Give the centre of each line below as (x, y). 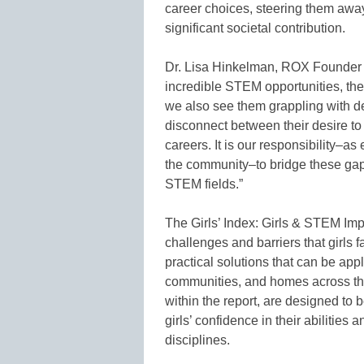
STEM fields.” (204, 184)
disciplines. (197, 340)
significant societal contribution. (255, 28)
